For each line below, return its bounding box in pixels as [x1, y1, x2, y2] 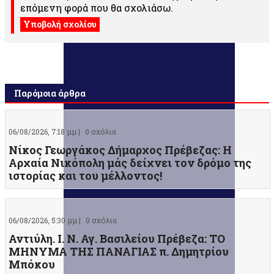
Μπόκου [9, 257, 55, 272]
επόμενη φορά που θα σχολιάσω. [20, 1, 173, 15]
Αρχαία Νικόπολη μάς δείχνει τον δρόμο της [9, 155, 251, 171]
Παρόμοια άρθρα [14, 87, 86, 100]
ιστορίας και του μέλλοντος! [9, 168, 162, 183]
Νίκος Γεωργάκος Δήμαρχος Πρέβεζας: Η [9, 143, 232, 158]
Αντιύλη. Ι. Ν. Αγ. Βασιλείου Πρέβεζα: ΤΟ [9, 231, 225, 246]
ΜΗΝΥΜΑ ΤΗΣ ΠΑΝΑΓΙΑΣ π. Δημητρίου [9, 244, 229, 259]
